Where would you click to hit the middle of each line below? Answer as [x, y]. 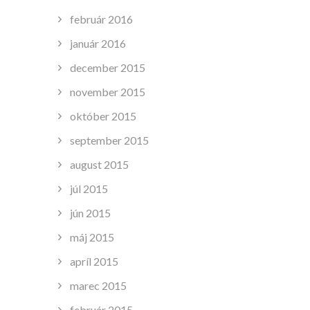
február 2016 [101, 19]
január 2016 [98, 43]
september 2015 [109, 140]
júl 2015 [89, 188]
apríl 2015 [94, 261]
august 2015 [99, 164]
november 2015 [107, 91]
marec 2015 [98, 285]
